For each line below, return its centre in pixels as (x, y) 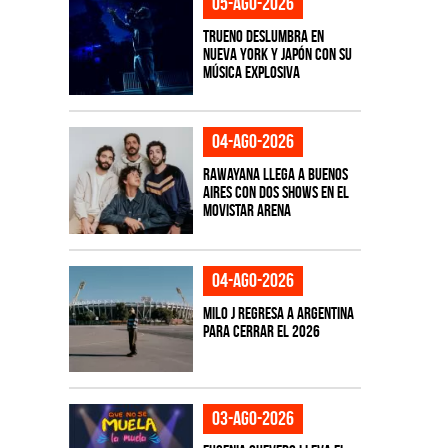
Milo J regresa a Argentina (278, 312)
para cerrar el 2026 (261, 330)
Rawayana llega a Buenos (275, 174)
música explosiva (251, 71)
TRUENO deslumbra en (263, 35)
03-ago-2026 (252, 418)
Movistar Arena (246, 210)
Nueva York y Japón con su (277, 53)
